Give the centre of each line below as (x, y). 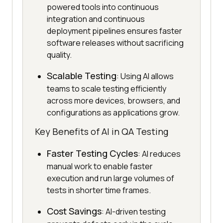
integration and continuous (96, 19)
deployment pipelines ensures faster (114, 31)
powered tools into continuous (103, 7)
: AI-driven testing (134, 212)
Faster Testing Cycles (92, 154)
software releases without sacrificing (115, 43)
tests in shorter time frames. (99, 190)
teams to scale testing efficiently (107, 89)
